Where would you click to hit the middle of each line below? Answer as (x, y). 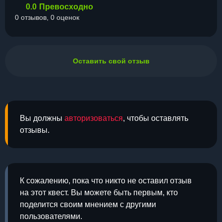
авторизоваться (94, 118)
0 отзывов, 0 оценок (47, 17)
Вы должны (42, 118)
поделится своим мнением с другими (88, 204)
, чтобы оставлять (156, 118)
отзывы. (35, 130)
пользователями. (51, 216)
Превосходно (66, 7)
